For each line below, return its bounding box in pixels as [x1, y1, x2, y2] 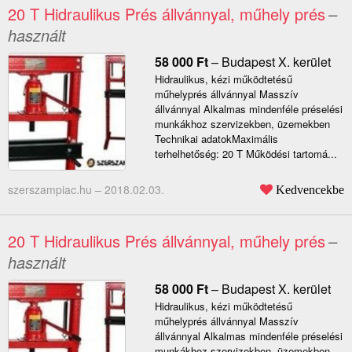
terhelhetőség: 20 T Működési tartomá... [154, 146, 337, 162]
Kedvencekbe [276, 183, 344, 196]
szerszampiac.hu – [8, 181, 104, 198]
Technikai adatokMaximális [154, 131, 278, 147]
